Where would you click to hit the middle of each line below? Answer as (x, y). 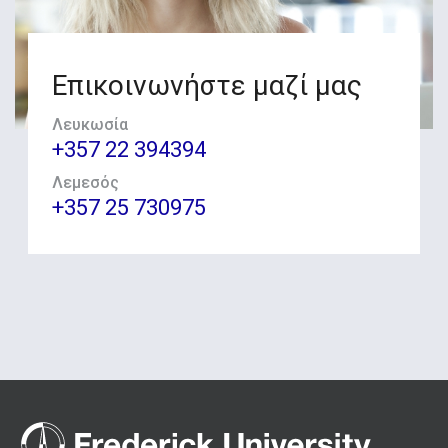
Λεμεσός (85, 183)
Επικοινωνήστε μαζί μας (206, 85)
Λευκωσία (89, 124)
